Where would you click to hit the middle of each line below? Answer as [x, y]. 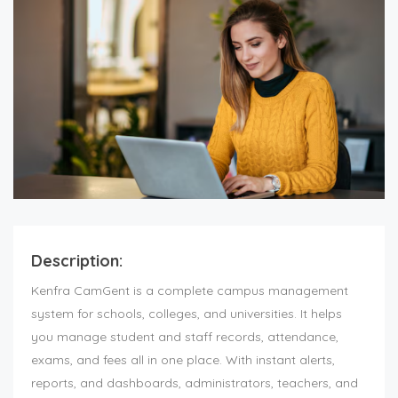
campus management [283, 291]
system [52, 314]
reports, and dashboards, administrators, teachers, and [195, 383]
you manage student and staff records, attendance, [185, 337]
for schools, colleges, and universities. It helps [208, 314]
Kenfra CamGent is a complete [124, 291]
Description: [77, 261]
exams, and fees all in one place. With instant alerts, [183, 360]
